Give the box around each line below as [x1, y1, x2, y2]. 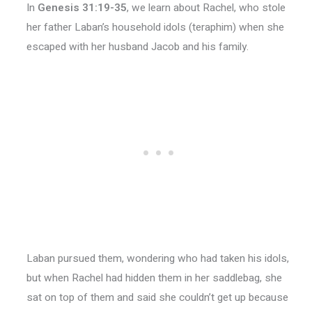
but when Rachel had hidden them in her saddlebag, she [26, 270, 282, 286]
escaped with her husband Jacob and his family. [26, 39, 249, 55]
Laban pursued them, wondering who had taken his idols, [26, 250, 289, 266]
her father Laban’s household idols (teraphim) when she [26, 19, 284, 36]
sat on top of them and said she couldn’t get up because [26, 289, 288, 305]
